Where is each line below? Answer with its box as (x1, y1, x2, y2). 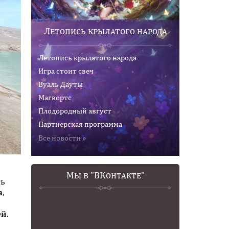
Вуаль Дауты (38, 80, 83, 88)
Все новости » (38, 133, 86, 142)
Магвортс (38, 93, 72, 102)
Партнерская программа (38, 120, 122, 128)
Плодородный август (38, 106, 111, 115)
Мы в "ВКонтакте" (66, 170, 145, 180)
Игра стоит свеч (38, 66, 94, 75)
